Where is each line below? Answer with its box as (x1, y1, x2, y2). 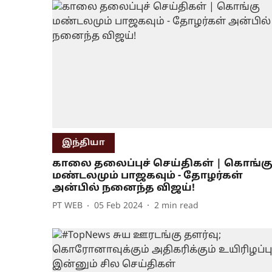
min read (161, 201, 199, 212)
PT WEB (52, 201, 83, 212)
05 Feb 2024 (94, 201, 143, 212)
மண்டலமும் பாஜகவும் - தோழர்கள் (52, 169, 243, 182)
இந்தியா (62, 137, 105, 148)
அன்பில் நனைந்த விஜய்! (52, 182, 195, 194)
